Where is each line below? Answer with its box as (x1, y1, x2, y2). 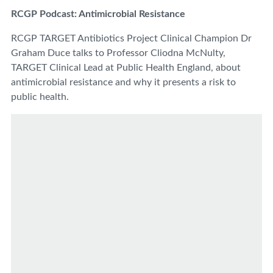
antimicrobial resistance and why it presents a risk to (11, 77, 236, 87)
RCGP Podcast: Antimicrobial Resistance (11, 9, 185, 19)
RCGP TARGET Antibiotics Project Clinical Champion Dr (11, 33, 252, 43)
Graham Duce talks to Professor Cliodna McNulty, (11, 48, 225, 58)
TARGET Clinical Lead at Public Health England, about (11, 62, 241, 73)
